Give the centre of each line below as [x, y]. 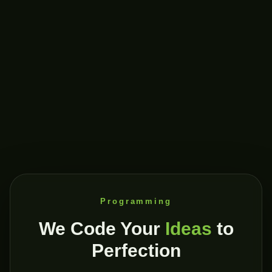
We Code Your [102, 229]
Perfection [136, 251]
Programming [136, 202]
